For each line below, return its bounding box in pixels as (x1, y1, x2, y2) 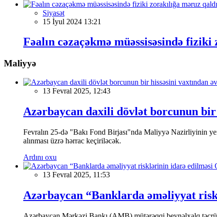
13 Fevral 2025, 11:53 (43, 170, 110, 179)
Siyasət (43, 8, 64, 17)
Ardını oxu (23, 153, 57, 161)
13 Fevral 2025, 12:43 (43, 87, 110, 95)
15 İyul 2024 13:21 (43, 17, 101, 26)
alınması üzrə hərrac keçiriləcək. (23, 136, 121, 145)
